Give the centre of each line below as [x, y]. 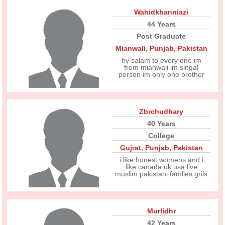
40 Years [161, 124]
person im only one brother [161, 74]
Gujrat [130, 148]
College [161, 136]
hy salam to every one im [161, 60]
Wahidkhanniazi [161, 12]
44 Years [161, 24]
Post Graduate [161, 36]
